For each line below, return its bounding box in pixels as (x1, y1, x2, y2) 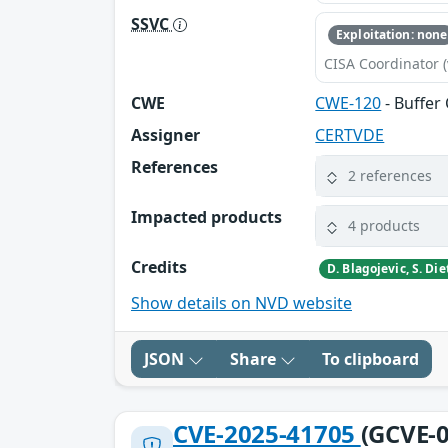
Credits (131, 255, 187, 278)
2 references (348, 166, 433, 186)
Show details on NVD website (131, 292, 352, 315)
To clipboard (322, 348, 419, 371)
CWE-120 (315, 91, 382, 114)
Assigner (131, 123, 200, 146)
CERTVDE (315, 123, 385, 146)
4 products (348, 216, 421, 236)
